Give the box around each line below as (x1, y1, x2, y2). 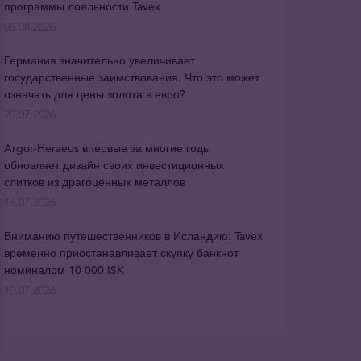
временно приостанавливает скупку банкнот (3, 245, 239, 260)
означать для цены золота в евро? (3, 86, 185, 102)
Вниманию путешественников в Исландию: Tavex (3, 228, 263, 243)
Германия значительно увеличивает (3, 52, 195, 68)
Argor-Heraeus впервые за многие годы (3, 140, 211, 156)
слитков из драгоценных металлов (3, 174, 185, 189)
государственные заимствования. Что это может (3, 69, 259, 85)
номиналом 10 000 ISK (3, 262, 124, 277)
